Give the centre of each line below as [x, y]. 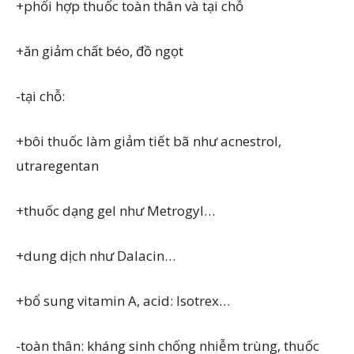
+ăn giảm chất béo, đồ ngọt [100, 51]
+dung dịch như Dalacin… [96, 255]
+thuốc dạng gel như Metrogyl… [115, 210]
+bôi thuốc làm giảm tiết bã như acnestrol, [149, 141]
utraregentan [57, 165]
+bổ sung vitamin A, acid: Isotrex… [123, 300]
